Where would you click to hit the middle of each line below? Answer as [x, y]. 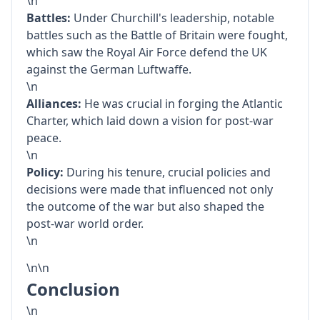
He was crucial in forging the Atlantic [182, 104]
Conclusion [73, 289]
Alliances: [54, 104]
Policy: [45, 172]
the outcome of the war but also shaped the [145, 206]
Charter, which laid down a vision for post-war [150, 121]
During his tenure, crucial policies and [167, 172]
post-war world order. [85, 224]
